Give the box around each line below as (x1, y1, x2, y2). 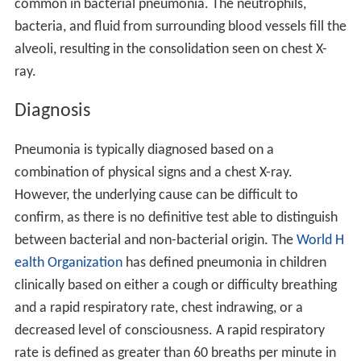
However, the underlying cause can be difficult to (14, 188, 298, 204)
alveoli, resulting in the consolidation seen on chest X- (14, 42, 327, 58)
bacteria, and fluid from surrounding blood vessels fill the (14, 19, 346, 35)
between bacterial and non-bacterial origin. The (14, 233, 297, 249)
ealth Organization (14, 255, 122, 272)
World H (296, 233, 344, 249)
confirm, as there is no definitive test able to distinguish (14, 210, 338, 226)
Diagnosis (14, 102, 90, 122)
